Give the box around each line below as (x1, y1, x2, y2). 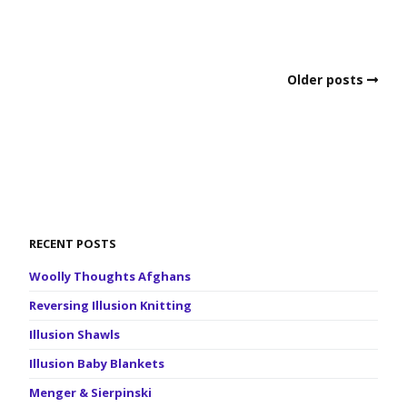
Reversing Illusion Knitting (29, 297, 192, 313)
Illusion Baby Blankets (29, 355, 164, 372)
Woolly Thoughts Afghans (29, 268, 191, 284)
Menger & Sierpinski (29, 384, 152, 401)
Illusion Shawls (29, 326, 120, 342)
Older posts (287, 71, 363, 88)
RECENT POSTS (29, 235, 116, 252)
